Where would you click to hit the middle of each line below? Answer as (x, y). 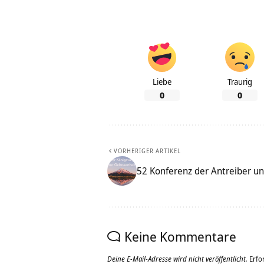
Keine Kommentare (180, 237)
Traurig (240, 82)
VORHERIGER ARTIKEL (147, 151)
